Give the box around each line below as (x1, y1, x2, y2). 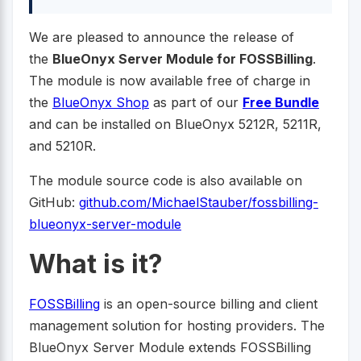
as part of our (149, 94, 243, 111)
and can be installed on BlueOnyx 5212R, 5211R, (29, 116, 322, 133)
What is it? (29, 248, 163, 280)
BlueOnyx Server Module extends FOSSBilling (29, 339, 311, 356)
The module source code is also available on (29, 172, 302, 189)
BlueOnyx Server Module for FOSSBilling (52, 51, 313, 68)
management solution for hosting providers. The (29, 317, 325, 334)
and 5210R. (29, 138, 96, 155)
